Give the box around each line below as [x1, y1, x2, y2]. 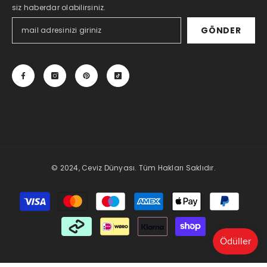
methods [133, 203, 167, 213]
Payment [133, 190, 166, 200]
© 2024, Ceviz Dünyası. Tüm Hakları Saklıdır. [51, 163, 216, 173]
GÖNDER [201, 24, 241, 37]
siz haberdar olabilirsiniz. [12, 2, 106, 13]
